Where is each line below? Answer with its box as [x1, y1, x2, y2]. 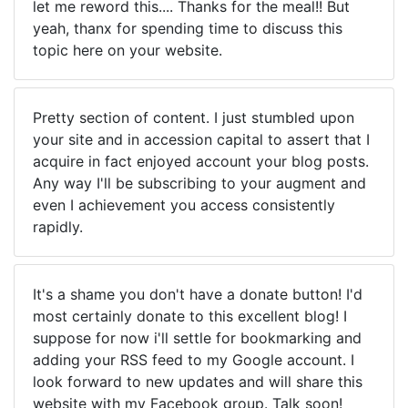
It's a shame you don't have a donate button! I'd [33, 285, 362, 303]
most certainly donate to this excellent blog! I [33, 307, 347, 325]
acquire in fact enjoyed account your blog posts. [33, 152, 369, 170]
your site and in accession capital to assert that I [33, 130, 370, 148]
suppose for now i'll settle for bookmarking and [33, 329, 362, 347]
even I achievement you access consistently [33, 196, 335, 214]
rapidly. [33, 218, 83, 236]
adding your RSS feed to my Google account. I [33, 351, 354, 369]
